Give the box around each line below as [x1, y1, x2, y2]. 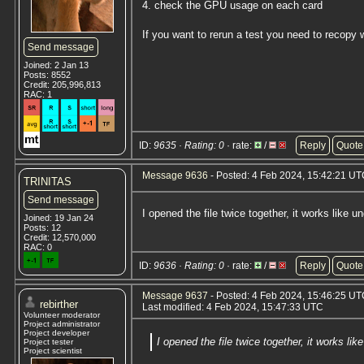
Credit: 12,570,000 [24, 232, 96, 242]
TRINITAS [24, 175, 71, 188]
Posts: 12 [24, 223, 61, 232]
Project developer [24, 328, 89, 337]
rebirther [40, 298, 78, 310]
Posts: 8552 [24, 70, 71, 80]
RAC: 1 [24, 89, 52, 99]
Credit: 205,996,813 [24, 80, 101, 89]
